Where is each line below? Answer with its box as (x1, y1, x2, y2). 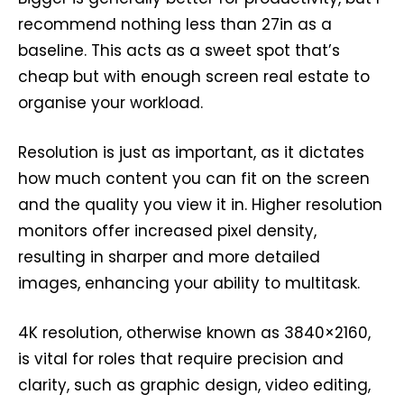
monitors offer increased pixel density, (18, 219, 317, 242)
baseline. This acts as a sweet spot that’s (18, 39, 340, 61)
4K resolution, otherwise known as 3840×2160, (18, 321, 371, 344)
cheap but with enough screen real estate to (18, 65, 370, 87)
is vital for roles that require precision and (18, 347, 344, 370)
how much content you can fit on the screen (18, 167, 370, 189)
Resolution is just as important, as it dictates (18, 141, 364, 163)
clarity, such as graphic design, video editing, (18, 373, 371, 396)
